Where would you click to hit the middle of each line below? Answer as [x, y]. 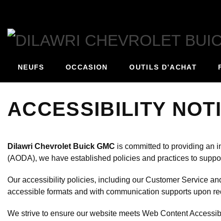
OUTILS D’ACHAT [163, 67]
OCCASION [87, 67]
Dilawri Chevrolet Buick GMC [61, 147]
